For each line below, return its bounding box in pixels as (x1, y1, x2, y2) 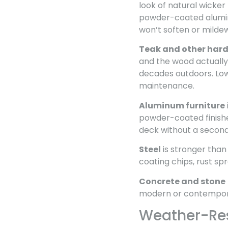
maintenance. (139, 80, 194, 92)
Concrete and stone (139, 175, 225, 187)
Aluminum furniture (139, 99, 225, 111)
